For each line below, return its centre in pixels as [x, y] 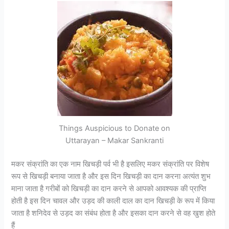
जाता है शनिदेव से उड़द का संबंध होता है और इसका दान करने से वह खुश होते [113, 213]
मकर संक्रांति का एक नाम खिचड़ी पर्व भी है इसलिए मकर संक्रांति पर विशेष [110, 164]
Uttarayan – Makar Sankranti [114, 141]
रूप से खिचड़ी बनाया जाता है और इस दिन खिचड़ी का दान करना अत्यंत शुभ [111, 177]
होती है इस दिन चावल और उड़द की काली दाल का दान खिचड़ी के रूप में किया [113, 201]
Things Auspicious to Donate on [114, 129]
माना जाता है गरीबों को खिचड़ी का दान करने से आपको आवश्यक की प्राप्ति [109, 189]
